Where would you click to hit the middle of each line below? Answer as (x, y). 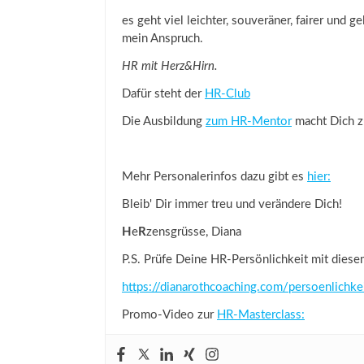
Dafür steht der (163, 94)
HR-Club (227, 94)
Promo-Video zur (169, 315)
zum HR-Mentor (249, 121)
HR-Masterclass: (261, 315)
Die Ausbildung (164, 121)
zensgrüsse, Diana (194, 232)
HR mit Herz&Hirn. (170, 66)
